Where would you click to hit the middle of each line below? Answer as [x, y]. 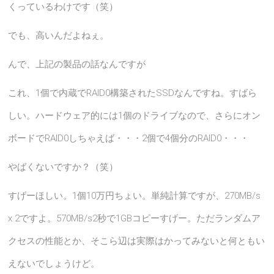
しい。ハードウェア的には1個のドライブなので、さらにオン [135, 116]
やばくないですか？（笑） [63, 167]
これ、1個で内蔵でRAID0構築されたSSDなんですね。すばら [133, 93]
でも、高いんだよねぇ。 [59, 35]
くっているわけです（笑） [63, 7]
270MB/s [243, 196]
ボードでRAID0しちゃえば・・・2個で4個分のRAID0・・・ [129, 138]
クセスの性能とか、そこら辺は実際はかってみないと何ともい [137, 241]
